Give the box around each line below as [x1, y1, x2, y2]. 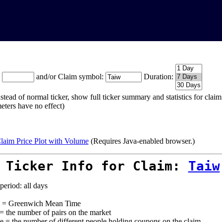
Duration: [143, 72, 173, 81]
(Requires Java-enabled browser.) [88, 137, 195, 145]
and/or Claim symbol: [36, 72, 106, 81]
